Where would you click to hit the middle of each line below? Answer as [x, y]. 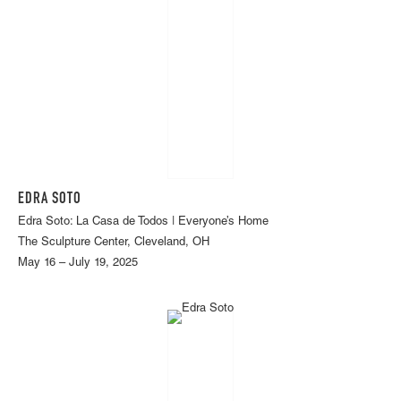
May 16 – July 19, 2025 [78, 263]
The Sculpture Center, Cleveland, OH [114, 243]
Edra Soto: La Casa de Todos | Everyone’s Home [143, 222]
